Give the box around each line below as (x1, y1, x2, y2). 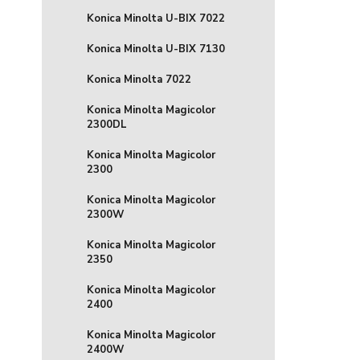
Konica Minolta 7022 (87, 72, 191, 87)
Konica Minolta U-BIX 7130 (87, 42, 225, 56)
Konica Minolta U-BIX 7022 (87, 11, 225, 26)
